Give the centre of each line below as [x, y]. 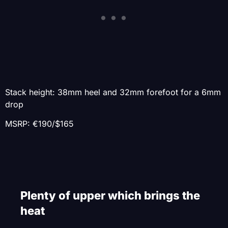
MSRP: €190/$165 [39, 123]
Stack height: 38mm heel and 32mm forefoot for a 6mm [113, 92]
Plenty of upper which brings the [110, 196]
